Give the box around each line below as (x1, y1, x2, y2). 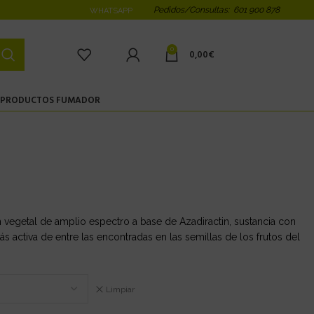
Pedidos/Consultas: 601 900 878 (153, 4, 280, 15)
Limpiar (106, 284, 135, 294)
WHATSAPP (90, 6, 133, 15)
